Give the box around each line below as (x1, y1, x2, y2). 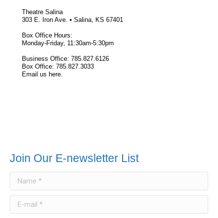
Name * (10, 172, 31, 180)
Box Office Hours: (22, 32, 73, 39)
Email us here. (22, 71, 63, 78)
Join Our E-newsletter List (10, 152, 139, 165)
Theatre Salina (22, 8, 63, 16)
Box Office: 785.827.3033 (22, 63, 94, 71)
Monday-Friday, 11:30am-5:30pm (22, 39, 114, 47)
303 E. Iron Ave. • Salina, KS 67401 (22, 16, 123, 24)
